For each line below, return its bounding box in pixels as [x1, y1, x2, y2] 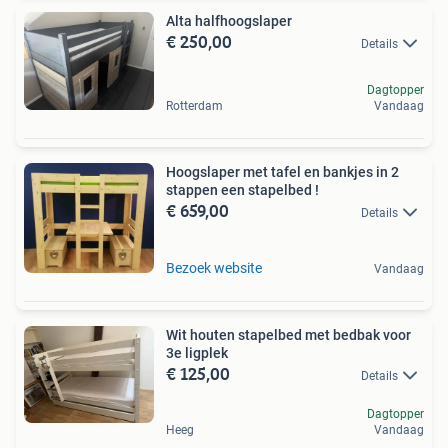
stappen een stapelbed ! [166, 181, 319, 198]
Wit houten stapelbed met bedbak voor [166, 326, 411, 343]
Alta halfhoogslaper [166, 12, 292, 29]
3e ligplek [166, 344, 228, 361]
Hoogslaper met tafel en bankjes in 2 [166, 163, 399, 180]
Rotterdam [166, 98, 223, 113]
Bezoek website [166, 259, 262, 276]
